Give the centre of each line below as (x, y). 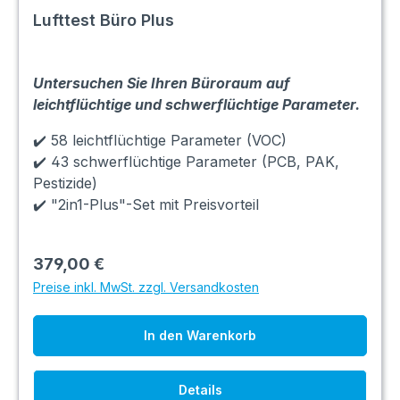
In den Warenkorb (200, 335)
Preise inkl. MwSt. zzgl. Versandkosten (146, 287)
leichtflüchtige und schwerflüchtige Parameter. (196, 104)
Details (200, 389)
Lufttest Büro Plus (104, 20)
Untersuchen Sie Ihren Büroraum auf (162, 83)
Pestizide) (65, 183)
